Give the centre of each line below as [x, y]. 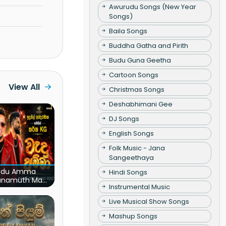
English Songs [131, 133]
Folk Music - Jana [137, 148]
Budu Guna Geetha [140, 60]
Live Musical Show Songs [149, 201]
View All [24, 87]
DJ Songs [124, 119]
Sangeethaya [131, 157]
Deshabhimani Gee [140, 104]
